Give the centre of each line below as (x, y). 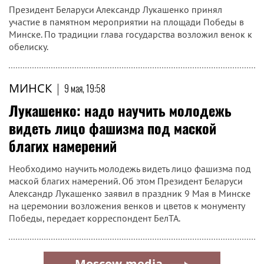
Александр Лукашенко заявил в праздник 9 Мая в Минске (130, 193)
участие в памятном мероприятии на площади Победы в (126, 22)
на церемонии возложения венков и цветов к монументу (127, 206)
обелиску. (29, 47)
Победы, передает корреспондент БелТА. (95, 218)
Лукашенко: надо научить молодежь (120, 110)
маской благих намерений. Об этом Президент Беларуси (126, 181)
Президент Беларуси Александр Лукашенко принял (115, 9)
